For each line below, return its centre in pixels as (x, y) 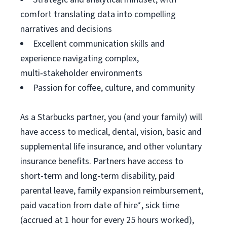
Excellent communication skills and (99, 44)
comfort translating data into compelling (98, 14)
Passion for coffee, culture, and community (114, 88)
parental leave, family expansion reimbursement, (112, 191)
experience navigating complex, (80, 59)
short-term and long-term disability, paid (98, 176)
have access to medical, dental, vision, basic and (111, 132)
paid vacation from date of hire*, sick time (100, 205)
